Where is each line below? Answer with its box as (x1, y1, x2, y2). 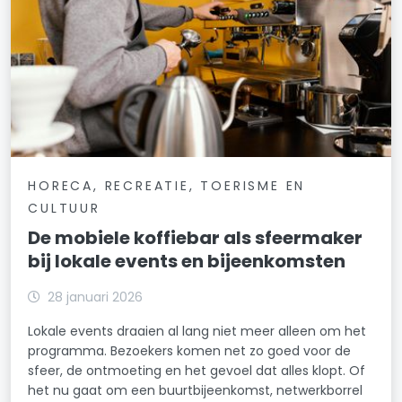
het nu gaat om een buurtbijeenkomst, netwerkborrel (28, 381, 363, 400)
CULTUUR (28, 199, 100, 218)
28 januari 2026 (48, 288, 144, 307)
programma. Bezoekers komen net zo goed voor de (28, 342, 352, 361)
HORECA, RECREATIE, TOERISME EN (28, 177, 306, 196)
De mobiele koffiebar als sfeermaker (28, 225, 363, 251)
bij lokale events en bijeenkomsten (28, 249, 346, 275)
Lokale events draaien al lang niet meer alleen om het (28, 322, 367, 341)
